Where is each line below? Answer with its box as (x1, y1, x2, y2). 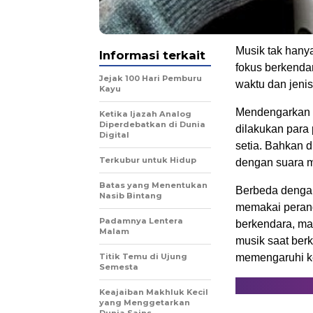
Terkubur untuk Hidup (99, 155, 196, 166)
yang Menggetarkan (99, 298, 190, 308)
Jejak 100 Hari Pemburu (99, 73, 202, 84)
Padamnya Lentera (99, 216, 183, 226)
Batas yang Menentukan (99, 180, 208, 191)
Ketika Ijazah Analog (99, 109, 191, 119)
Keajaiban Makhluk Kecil (99, 287, 208, 298)
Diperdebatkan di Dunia (99, 119, 205, 130)
